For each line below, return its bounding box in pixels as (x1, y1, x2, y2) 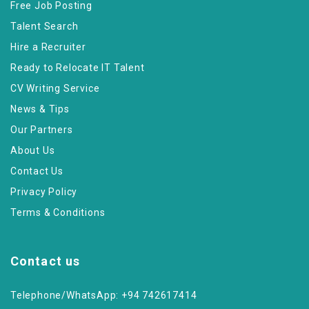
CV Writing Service (10, 83, 100, 94)
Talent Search (10, 21, 79, 32)
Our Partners (10, 124, 73, 135)
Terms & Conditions (10, 207, 106, 218)
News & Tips (10, 103, 70, 114)
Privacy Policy (10, 186, 78, 197)
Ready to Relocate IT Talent (10, 62, 145, 73)
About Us (10, 145, 55, 156)
